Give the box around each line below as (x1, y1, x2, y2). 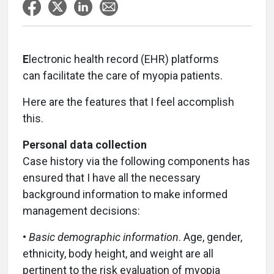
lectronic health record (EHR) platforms (29, 53, 219, 65)
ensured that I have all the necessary (23, 171, 201, 184)
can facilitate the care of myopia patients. (23, 69, 223, 82)
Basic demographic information (29, 231, 179, 243)
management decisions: (23, 204, 140, 217)
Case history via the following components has (23, 155, 250, 168)
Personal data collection (23, 138, 147, 151)
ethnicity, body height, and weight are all (23, 247, 213, 260)
